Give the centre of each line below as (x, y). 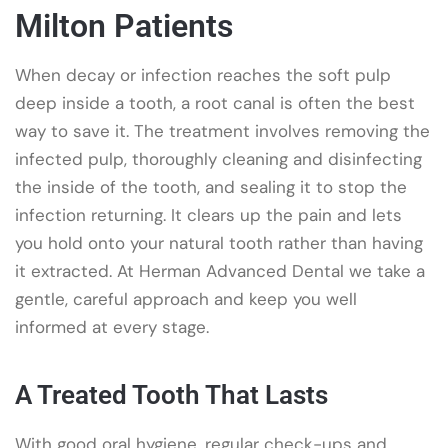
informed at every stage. (112, 326)
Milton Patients (124, 25)
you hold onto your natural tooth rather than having (219, 242)
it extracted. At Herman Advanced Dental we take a (220, 270)
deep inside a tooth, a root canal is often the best (215, 102)
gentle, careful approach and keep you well (186, 298)
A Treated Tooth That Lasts (171, 394)
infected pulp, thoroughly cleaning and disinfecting (218, 158)
